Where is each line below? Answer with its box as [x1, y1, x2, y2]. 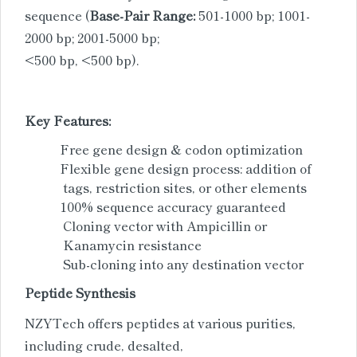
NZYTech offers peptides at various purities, [25, 312, 296, 332]
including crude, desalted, [25, 335, 183, 355]
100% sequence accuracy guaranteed [50, 196, 286, 216]
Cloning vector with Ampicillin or [50, 215, 267, 235]
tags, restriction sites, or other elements [50, 177, 307, 197]
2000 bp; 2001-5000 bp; [25, 27, 159, 47]
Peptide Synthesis [25, 282, 135, 302]
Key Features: [25, 110, 114, 130]
